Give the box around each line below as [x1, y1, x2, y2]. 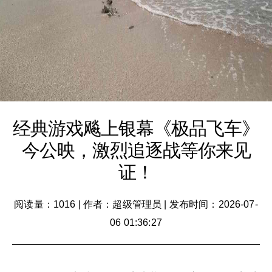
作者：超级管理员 [83, 199, 162, 209]
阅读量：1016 [14, 199, 76, 209]
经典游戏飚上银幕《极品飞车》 [13, 118, 259, 138]
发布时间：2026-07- [169, 199, 258, 209]
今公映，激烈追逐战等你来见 [21, 140, 251, 160]
